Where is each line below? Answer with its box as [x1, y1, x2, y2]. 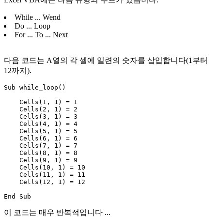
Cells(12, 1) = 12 [4, 178, 85, 186]
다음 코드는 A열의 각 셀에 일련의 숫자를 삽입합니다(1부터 [4, 56, 208, 64]
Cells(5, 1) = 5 [4, 127, 77, 135]
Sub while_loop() [4, 83, 66, 91]
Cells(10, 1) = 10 [4, 163, 85, 171]
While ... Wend [15, 13, 61, 21]
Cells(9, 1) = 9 [4, 156, 77, 164]
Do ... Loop [15, 21, 50, 30]
